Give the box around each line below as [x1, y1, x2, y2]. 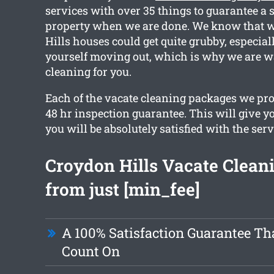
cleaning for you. [45, 64, 131, 80]
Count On [61, 242, 120, 261]
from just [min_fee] [45, 178, 200, 201]
